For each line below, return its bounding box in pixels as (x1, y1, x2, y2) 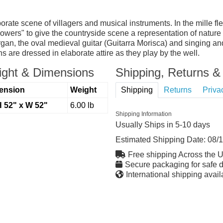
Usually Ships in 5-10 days (115, 120, 210, 129)
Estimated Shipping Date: (115, 135, 208, 144)
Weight (70, 85, 97, 94)
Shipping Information (115, 110, 172, 117)
